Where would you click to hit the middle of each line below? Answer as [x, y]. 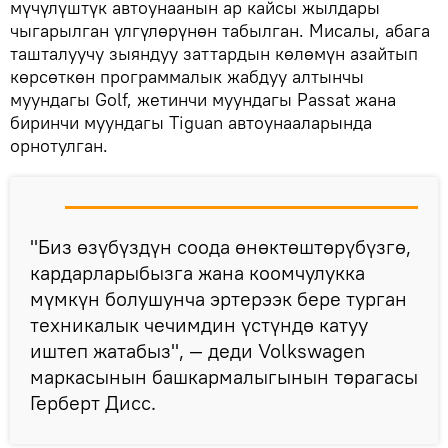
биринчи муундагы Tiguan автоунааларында [191, 122]
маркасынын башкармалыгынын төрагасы [224, 376]
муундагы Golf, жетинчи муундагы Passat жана [203, 99]
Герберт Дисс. [93, 402]
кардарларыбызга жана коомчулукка [197, 272]
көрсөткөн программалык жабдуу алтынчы [187, 76]
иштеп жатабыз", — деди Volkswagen [198, 350]
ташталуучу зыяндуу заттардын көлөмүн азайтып [214, 53]
